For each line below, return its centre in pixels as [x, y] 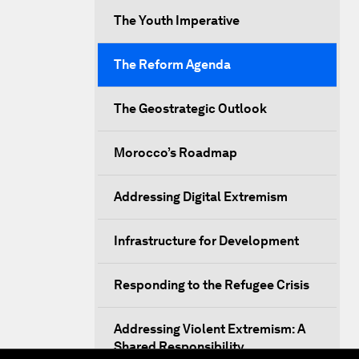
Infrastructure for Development [206, 241]
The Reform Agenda [172, 65]
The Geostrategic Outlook [190, 109]
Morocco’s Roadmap [175, 153]
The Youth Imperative [177, 20]
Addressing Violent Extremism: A [210, 329]
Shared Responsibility [179, 347]
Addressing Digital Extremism [201, 197]
